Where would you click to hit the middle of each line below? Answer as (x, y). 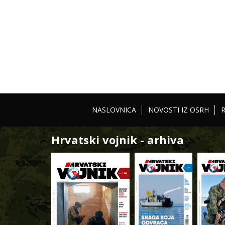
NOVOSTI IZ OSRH (178, 110)
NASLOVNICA (114, 110)
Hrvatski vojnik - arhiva (118, 140)
